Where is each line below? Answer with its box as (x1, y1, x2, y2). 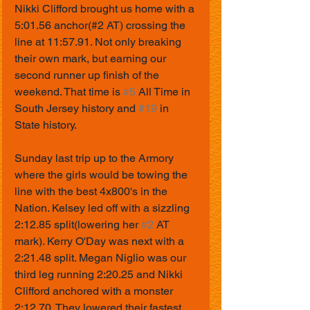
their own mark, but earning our (15, 52, 169, 66)
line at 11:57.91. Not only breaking (15, 35, 184, 49)
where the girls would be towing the (15, 168, 190, 182)
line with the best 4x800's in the (15, 185, 170, 199)
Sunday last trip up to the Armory (15, 152, 176, 165)
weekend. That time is (15, 85, 123, 99)
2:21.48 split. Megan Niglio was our (15, 251, 189, 265)
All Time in (136, 85, 193, 99)
